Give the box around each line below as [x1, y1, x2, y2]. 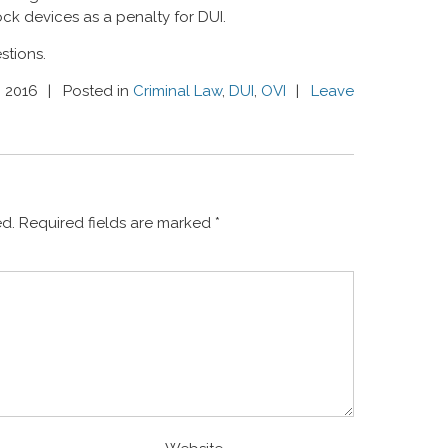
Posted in [63, 82, 133, 100]
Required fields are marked [19, 214, 215, 232]
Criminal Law [133, 82, 222, 100]
